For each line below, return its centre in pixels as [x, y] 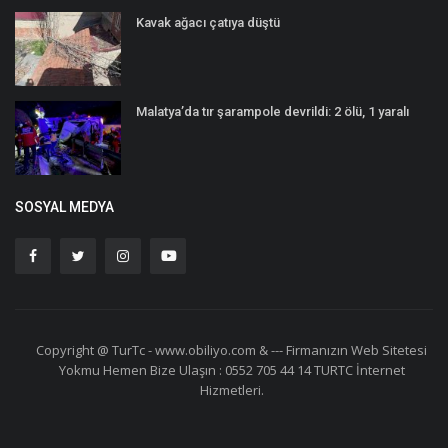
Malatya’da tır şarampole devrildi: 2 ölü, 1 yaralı [272, 112]
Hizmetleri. [231, 390]
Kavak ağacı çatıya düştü [208, 23]
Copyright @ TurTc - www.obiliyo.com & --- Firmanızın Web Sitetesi [231, 350]
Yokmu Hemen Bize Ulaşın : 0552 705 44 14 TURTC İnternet [231, 370]
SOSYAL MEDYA [64, 207]
